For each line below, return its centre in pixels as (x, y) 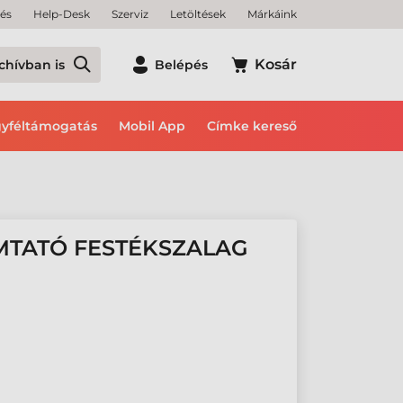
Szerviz (130, 14)
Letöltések (198, 14)
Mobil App (152, 126)
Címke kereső (252, 126)
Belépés (181, 65)
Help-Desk (62, 14)
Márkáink (272, 14)
